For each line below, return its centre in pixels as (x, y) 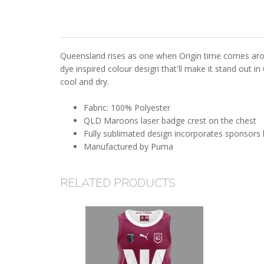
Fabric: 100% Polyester (127, 108)
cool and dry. (85, 82)
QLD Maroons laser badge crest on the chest (170, 121)
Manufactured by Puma (128, 147)
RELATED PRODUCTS (118, 183)
